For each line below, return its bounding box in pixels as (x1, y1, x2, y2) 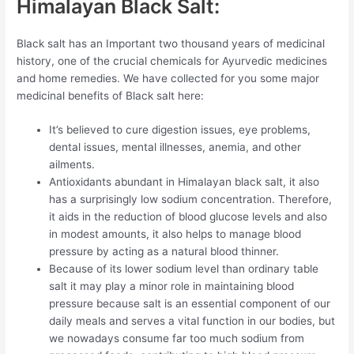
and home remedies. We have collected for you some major (17, 71, 320, 85)
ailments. (49, 158, 96, 171)
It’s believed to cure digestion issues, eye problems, (49, 123, 311, 137)
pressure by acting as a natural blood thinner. (49, 245, 280, 258)
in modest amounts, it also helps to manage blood (49, 228, 302, 241)
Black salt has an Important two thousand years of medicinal (17, 36, 326, 50)
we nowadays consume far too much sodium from (49, 332, 305, 345)
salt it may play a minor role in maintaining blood (49, 280, 295, 293)
